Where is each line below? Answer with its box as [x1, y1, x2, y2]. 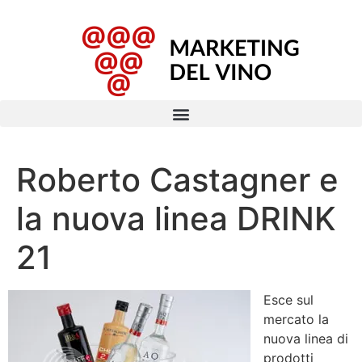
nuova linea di [263, 330, 348, 347]
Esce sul [263, 292, 314, 308]
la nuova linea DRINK [16, 199, 336, 238]
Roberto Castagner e [16, 160, 339, 200]
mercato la [263, 311, 329, 327]
